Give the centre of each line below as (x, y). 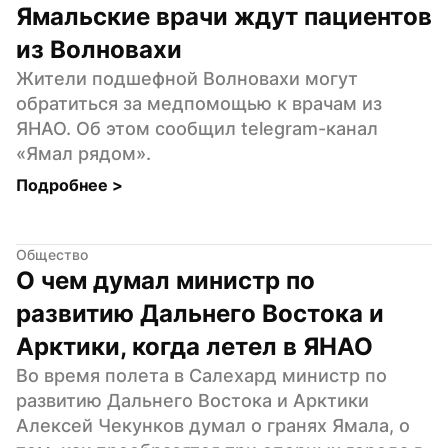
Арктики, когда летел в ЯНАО (194, 346)
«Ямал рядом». (83, 153)
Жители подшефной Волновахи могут (187, 78)
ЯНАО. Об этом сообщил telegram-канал (197, 128)
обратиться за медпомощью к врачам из (199, 103)
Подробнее (64, 184)
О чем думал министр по (165, 280)
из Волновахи (99, 49)
